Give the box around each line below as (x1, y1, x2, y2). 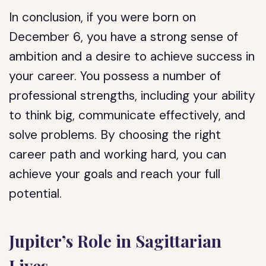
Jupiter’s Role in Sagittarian (9, 230, 222, 252)
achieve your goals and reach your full (9, 166, 221, 182)
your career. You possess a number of (9, 68, 221, 84)
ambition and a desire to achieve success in (9, 48, 255, 65)
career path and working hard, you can (9, 146, 227, 163)
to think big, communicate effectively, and (9, 107, 246, 123)
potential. (9, 185, 62, 202)
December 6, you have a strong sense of (9, 28, 239, 45)
